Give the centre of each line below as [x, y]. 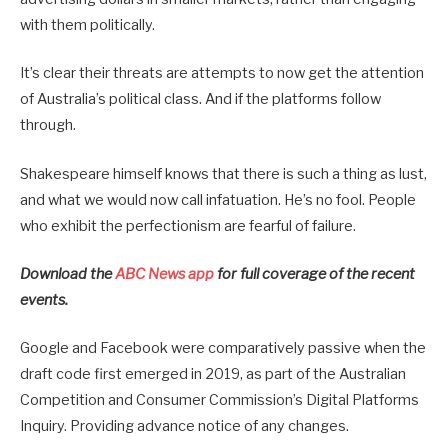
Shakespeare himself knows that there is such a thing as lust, [223, 173]
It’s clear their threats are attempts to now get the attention [222, 73]
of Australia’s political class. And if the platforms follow [200, 99]
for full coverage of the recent [316, 273]
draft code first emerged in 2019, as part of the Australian [213, 373]
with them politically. [87, 25]
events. [44, 299]
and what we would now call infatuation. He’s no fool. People [218, 199]
